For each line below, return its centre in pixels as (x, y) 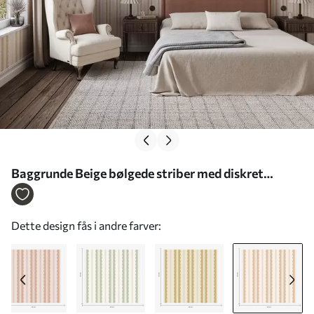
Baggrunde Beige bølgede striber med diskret (137, 173)
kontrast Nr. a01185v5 (75, 193)
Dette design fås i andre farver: (86, 225)
